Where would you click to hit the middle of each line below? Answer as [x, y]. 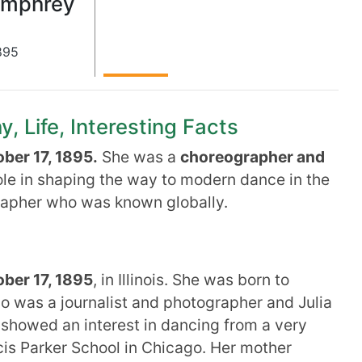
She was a [139, 157]
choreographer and [253, 157]
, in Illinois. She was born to [191, 280]
